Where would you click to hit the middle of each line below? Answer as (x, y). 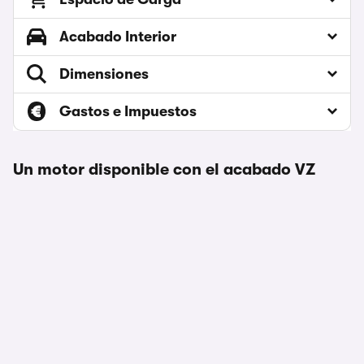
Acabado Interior (118, 37)
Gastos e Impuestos (128, 112)
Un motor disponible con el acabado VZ (164, 170)
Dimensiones (104, 74)
